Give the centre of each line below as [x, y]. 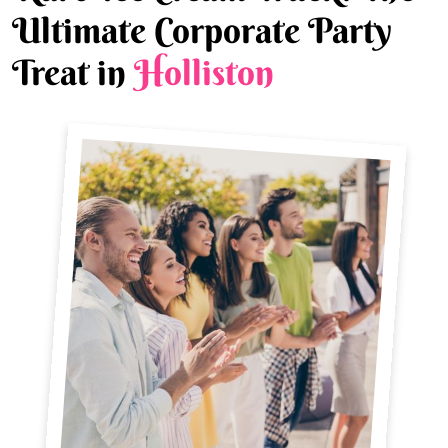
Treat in [73, 72]
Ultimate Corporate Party [202, 30]
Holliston [204, 72]
